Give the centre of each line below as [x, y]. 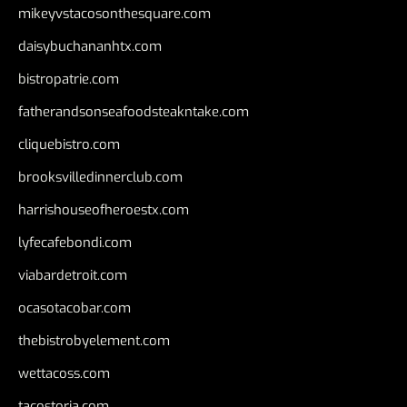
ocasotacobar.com [74, 308]
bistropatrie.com [69, 79]
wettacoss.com [64, 374]
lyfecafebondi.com [75, 243]
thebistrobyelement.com [94, 341]
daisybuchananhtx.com [90, 47]
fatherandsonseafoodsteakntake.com [134, 112]
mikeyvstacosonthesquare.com [114, 14]
